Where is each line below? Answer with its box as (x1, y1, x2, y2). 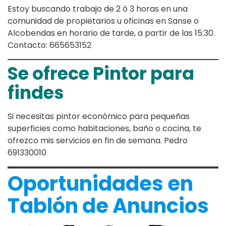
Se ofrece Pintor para (8, 61, 194, 86)
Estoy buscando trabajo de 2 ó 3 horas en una (8, 3, 188, 15)
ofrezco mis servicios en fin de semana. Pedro (8, 134, 188, 146)
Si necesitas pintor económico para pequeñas (8, 110, 190, 122)
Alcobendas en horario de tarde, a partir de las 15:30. (8, 27, 215, 39)
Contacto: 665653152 (8, 39, 91, 51)
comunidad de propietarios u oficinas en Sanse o (8, 15, 199, 27)
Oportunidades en (8, 169, 193, 198)
